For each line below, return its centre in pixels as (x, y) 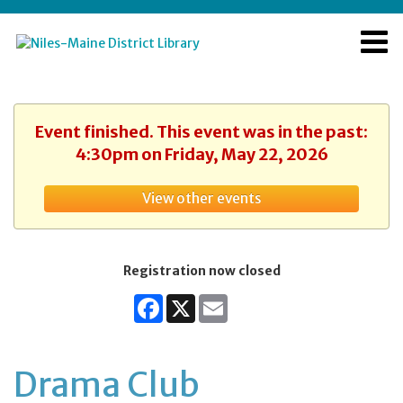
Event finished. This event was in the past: (201, 132)
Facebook (191, 301)
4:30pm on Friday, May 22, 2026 (201, 154)
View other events (201, 198)
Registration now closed (201, 271)
